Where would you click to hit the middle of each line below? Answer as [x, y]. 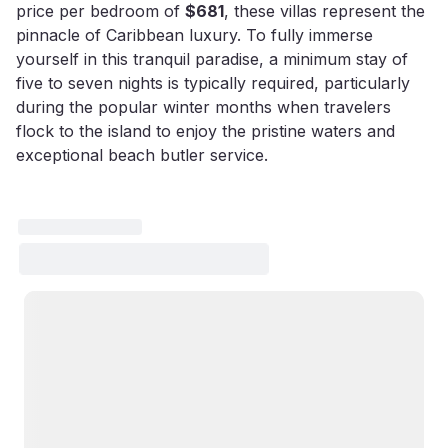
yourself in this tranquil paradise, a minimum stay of [212, 59]
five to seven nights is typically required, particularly [213, 83]
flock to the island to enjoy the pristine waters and [205, 131]
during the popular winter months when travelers [203, 107]
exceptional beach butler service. [142, 155]
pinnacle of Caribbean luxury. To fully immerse [194, 35]
